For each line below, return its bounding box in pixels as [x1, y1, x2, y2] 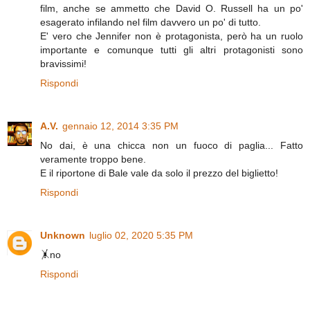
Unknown [40, 230, 85, 241]
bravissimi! [40, 58, 86, 70]
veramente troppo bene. [40, 154, 146, 165]
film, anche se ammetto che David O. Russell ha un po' [40, 3, 303, 15]
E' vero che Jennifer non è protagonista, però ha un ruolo [40, 30, 303, 42]
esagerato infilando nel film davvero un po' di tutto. [40, 17, 261, 28]
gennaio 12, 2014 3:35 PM [62, 120, 179, 132]
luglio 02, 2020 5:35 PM [89, 230, 193, 241]
